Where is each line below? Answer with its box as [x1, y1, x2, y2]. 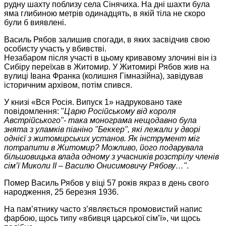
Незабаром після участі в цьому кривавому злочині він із [4, 53, 216, 62]
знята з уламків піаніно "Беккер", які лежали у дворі [4, 125, 200, 134]
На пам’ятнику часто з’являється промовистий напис [4, 204, 202, 213]
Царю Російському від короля [64, 106, 176, 116]
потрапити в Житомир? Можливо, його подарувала [4, 143, 203, 152]
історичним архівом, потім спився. [4, 80, 132, 89]
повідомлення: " [4, 106, 64, 116]
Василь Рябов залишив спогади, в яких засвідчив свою [4, 35, 210, 44]
